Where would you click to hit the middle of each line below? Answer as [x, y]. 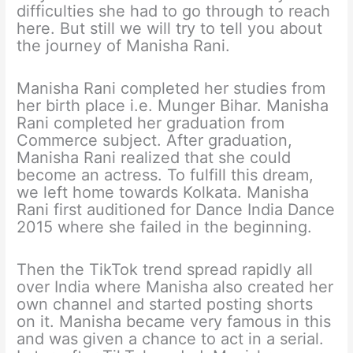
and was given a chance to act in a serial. [171, 339]
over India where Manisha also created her [175, 287]
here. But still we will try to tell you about [170, 29]
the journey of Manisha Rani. [124, 46]
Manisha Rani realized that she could [154, 158]
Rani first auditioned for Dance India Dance [176, 210]
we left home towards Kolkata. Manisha [163, 193]
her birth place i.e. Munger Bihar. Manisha [173, 106]
